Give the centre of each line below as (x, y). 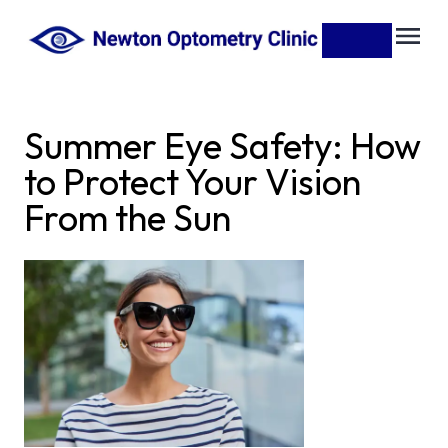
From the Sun (127, 217)
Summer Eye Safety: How (222, 145)
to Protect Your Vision (192, 181)
